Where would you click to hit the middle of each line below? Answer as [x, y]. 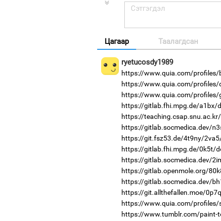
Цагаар [117, 41]
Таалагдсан [178, 41]
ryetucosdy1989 [147, 62]
